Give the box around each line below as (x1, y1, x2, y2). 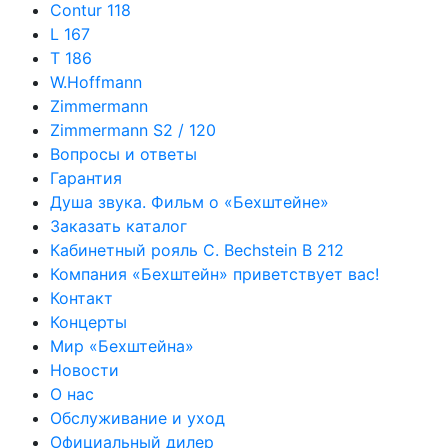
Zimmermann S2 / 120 (50, 119, 216, 140)
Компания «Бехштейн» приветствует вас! (50, 263, 379, 284)
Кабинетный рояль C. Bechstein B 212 (50, 239, 344, 260)
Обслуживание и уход (50, 407, 225, 428)
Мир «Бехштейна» (50, 335, 194, 356)
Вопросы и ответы (50, 143, 197, 164)
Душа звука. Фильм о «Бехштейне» (50, 191, 329, 212)
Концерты (50, 311, 127, 332)
